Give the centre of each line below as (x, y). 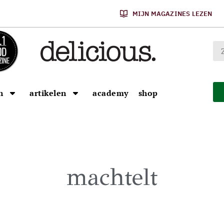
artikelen (48, 93)
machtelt (112, 177)
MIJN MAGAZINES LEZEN (172, 13)
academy (110, 93)
